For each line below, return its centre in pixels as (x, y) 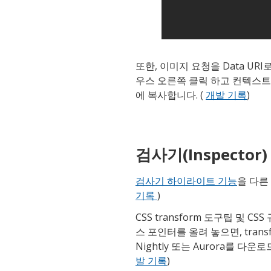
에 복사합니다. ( (171, 95)
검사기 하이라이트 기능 (186, 181)
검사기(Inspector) (201, 155)
